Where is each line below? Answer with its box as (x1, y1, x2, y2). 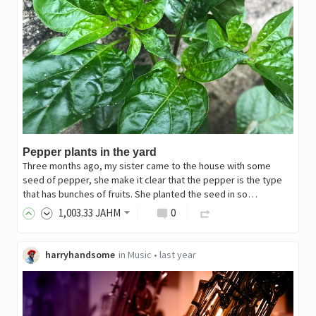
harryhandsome (44, 248, 115, 262)
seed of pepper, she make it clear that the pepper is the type (22, 174, 282, 187)
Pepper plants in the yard (22, 146, 157, 159)
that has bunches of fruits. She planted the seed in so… (22, 188, 257, 201)
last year (159, 248, 196, 262)
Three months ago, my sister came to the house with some (22, 159, 271, 173)
